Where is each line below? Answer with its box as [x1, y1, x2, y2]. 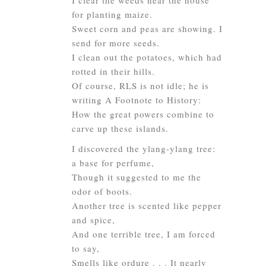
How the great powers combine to [72, 108, 214, 120]
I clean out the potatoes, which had [72, 51, 222, 63]
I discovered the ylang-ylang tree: [72, 142, 216, 154]
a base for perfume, [72, 157, 154, 169]
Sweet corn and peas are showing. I [72, 23, 223, 34]
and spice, [72, 214, 115, 226]
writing [72, 94, 105, 106]
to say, [72, 242, 100, 254]
